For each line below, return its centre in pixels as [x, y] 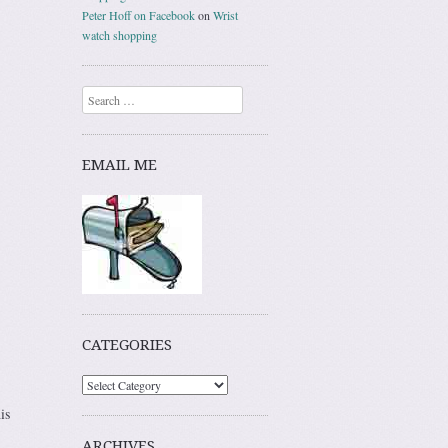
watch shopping [119, 34]
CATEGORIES [127, 344]
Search [98, 95]
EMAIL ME [119, 164]
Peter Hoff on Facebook [138, 14]
